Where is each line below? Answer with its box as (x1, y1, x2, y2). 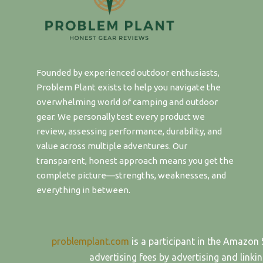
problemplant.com (51, 236, 129, 247)
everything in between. (36, 184, 130, 195)
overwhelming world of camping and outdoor (36, 96, 218, 107)
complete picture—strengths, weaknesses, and (36, 170, 226, 180)
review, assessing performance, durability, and (36, 126, 222, 136)
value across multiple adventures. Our (36, 140, 187, 151)
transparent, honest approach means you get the (36, 155, 234, 166)
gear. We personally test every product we (36, 111, 205, 122)
